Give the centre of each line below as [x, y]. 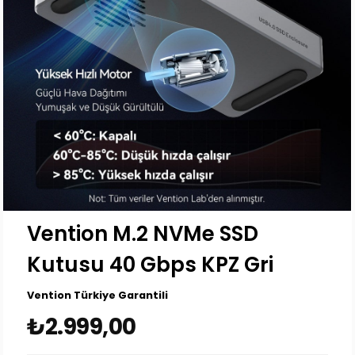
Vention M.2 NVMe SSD [143, 233]
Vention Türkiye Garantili [98, 295]
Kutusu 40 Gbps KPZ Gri [151, 264]
